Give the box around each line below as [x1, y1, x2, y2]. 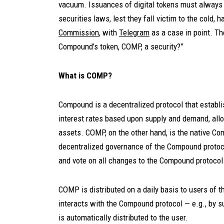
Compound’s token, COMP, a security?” [58, 41, 183, 51]
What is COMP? [58, 70, 112, 80]
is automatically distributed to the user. [58, 212, 188, 222]
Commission [58, 27, 99, 37]
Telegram [119, 27, 149, 37]
